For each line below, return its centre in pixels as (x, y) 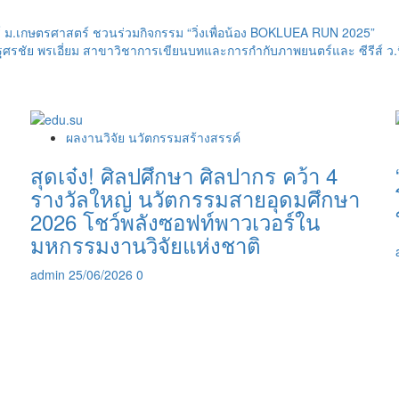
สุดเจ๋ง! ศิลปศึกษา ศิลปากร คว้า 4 (184, 175)
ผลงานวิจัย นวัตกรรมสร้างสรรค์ (153, 138)
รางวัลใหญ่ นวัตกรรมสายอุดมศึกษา (195, 199)
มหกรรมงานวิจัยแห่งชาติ (146, 245)
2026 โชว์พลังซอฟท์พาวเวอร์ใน (175, 222)
